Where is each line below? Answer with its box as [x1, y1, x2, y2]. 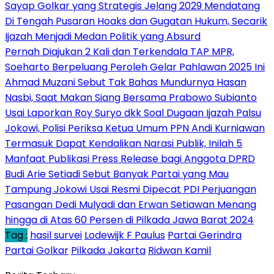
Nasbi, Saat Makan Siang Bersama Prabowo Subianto [5, 91, 257, 105]
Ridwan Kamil [148, 243, 211, 258]
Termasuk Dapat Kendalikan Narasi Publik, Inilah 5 [5, 136, 242, 151]
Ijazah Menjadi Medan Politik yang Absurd [5, 29, 201, 44]
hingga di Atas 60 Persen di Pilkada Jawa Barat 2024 [5, 213, 254, 228]
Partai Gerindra [168, 228, 242, 243]
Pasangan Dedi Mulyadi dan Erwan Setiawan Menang [5, 198, 256, 212]
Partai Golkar [5, 243, 68, 258]
